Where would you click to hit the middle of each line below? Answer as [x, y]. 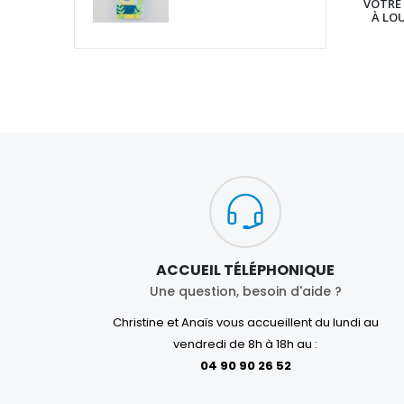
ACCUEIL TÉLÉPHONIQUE [245, 270]
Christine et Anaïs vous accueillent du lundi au [245, 322]
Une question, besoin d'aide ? [245, 291]
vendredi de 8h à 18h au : [245, 344]
